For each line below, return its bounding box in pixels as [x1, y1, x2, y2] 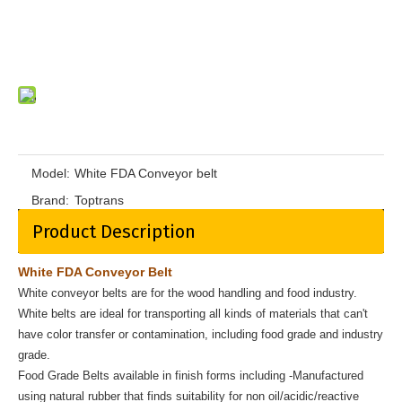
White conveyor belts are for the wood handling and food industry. [18, 286, 357, 301]
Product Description [32, 221, 196, 243]
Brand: [31, 193, 69, 208]
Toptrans [74, 193, 124, 208]
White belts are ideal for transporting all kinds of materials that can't [18, 307, 368, 321]
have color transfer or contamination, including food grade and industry [18, 328, 383, 342]
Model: [31, 166, 70, 181]
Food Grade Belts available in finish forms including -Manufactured [18, 369, 363, 383]
